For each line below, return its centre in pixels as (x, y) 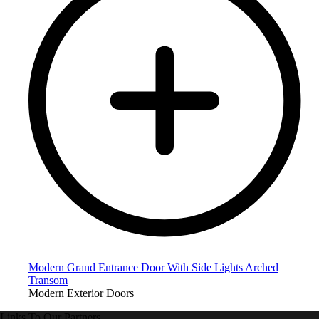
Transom (48, 281)
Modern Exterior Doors (81, 293)
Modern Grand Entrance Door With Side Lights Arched (153, 268)
